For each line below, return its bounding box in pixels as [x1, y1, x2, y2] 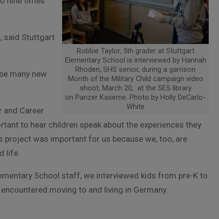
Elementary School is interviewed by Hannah [65, 56, 206, 65]
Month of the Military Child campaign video [67, 74, 203, 83]
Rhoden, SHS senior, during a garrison [75, 65, 196, 74]
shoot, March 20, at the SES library [79, 84, 192, 92]
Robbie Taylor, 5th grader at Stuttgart [76, 46, 195, 55]
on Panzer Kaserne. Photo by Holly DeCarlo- [65, 93, 206, 102]
